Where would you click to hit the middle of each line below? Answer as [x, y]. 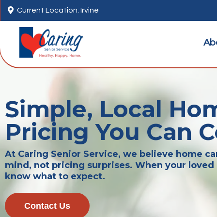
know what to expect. [56, 176]
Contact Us [47, 206]
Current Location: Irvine [58, 10]
